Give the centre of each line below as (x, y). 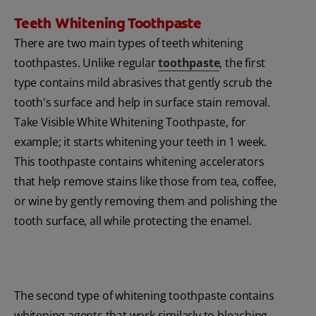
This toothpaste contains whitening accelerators (139, 162)
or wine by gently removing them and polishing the (146, 201)
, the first (243, 63)
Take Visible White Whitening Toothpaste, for (130, 122)
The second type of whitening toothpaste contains (144, 296)
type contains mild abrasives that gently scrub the (143, 83)
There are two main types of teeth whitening (129, 43)
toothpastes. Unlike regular (86, 63)
